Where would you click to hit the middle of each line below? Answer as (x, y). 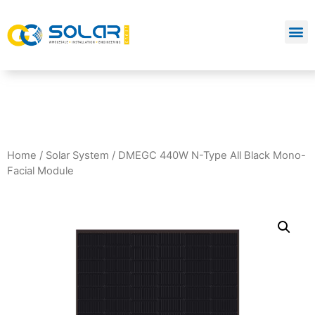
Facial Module (40, 171)
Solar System (77, 155)
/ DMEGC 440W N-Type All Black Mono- (207, 155)
